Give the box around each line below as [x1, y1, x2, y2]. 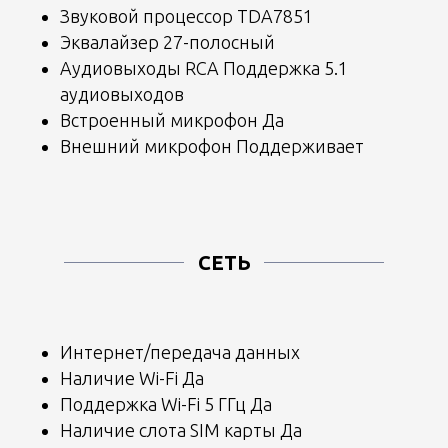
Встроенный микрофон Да [60, 109, 284, 130]
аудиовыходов [60, 83, 184, 104]
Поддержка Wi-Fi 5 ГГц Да [60, 393, 272, 414]
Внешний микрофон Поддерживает [60, 135, 364, 156]
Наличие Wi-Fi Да [60, 367, 204, 388]
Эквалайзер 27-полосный [60, 31, 275, 52]
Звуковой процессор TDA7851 [60, 5, 313, 26]
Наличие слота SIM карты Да [60, 419, 302, 440]
